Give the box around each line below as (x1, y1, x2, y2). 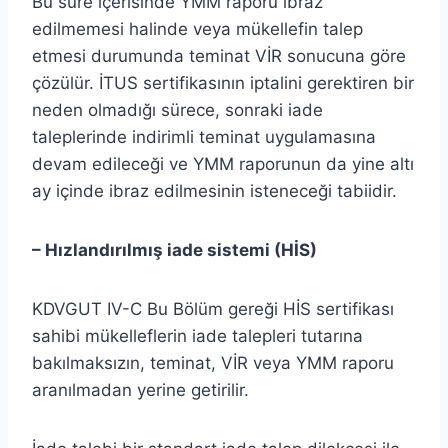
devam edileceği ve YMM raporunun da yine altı (32, 153, 414, 174)
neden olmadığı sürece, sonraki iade (32, 99, 323, 120)
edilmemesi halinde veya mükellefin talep (32, 18, 363, 39)
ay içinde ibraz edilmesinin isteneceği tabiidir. (32, 180, 397, 201)
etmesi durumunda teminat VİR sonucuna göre (32, 45, 406, 66)
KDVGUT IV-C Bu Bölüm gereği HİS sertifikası (32, 298, 394, 319)
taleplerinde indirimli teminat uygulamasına (32, 126, 376, 147)
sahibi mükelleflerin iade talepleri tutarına (32, 325, 363, 346)
